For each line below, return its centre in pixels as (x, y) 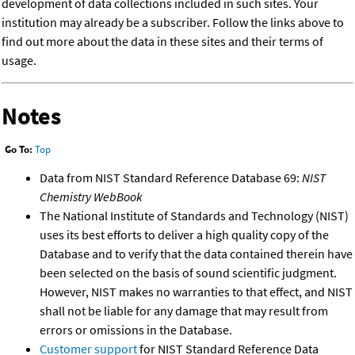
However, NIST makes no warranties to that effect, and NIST (196, 291)
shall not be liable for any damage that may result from (184, 310)
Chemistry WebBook (91, 196)
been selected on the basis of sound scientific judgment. (188, 272)
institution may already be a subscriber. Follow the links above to (173, 23)
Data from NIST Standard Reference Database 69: (171, 177)
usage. (19, 61)
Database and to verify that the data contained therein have (196, 253)
